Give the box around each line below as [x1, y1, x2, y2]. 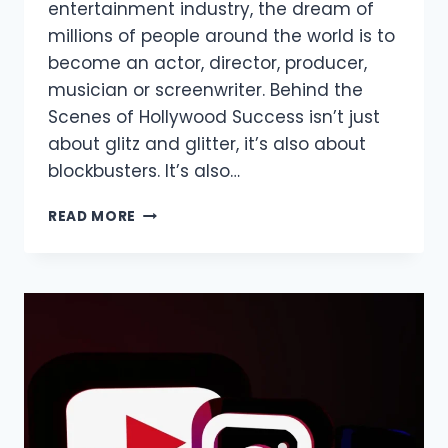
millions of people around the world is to [48, 24, 395, 49]
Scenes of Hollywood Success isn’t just [48, 105, 380, 130]
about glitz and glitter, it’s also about [48, 132, 366, 157]
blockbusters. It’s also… [48, 159, 240, 184]
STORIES [135, 328, 200, 348]
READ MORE [48, 207, 137, 227]
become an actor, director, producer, [48, 51, 367, 76]
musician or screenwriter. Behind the [48, 78, 363, 103]
